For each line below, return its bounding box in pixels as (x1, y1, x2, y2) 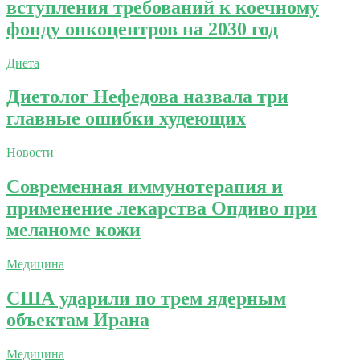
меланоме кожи (6, 219, 141, 241)
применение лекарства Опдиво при (6, 198, 317, 219)
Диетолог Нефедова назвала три (6, 86, 288, 108)
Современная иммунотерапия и (6, 176, 283, 198)
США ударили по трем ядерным (6, 288, 286, 309)
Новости (6, 145, 54, 160)
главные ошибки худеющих (6, 108, 246, 129)
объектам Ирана (6, 309, 149, 331)
